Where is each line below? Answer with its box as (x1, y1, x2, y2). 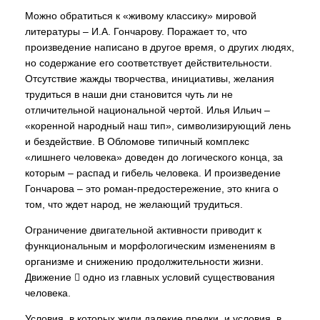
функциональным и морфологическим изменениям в (25, 240, 275, 251)
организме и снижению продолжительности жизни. (25, 256, 264, 267)
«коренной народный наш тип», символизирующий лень (25, 120, 291, 131)
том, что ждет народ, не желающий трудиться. (25, 199, 243, 210)
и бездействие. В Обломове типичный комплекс (25, 136, 249, 147)
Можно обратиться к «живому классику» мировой (25, 10, 256, 21)
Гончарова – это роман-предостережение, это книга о (25, 183, 279, 194)
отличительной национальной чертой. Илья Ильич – (25, 104, 270, 116)
